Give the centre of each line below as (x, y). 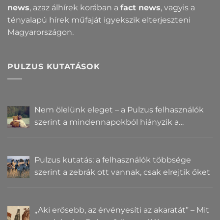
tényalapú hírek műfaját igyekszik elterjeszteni (99, 20)
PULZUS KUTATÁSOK (54, 67)
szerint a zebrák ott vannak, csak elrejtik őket (122, 172)
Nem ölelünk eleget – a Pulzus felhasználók (119, 110)
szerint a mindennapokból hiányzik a (107, 122)
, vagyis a (178, 8)
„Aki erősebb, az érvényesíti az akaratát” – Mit (122, 210)
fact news (140, 8)
